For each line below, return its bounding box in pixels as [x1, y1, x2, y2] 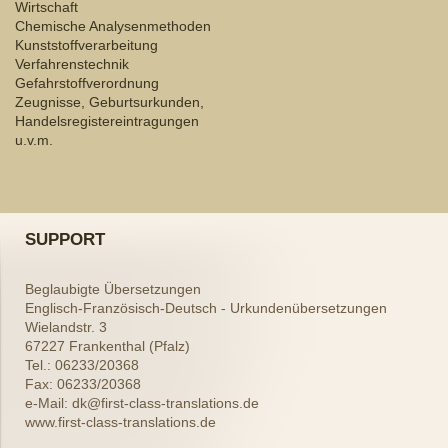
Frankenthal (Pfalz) [69, 338, 190, 355]
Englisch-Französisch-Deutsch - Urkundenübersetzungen [25, 300, 387, 317]
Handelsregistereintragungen [15, 113, 199, 130]
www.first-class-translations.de [25, 414, 216, 431]
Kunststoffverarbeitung [15, 37, 158, 54]
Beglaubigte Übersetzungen [25, 281, 201, 298]
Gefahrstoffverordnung [15, 75, 159, 92]
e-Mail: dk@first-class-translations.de [25, 395, 259, 412]
